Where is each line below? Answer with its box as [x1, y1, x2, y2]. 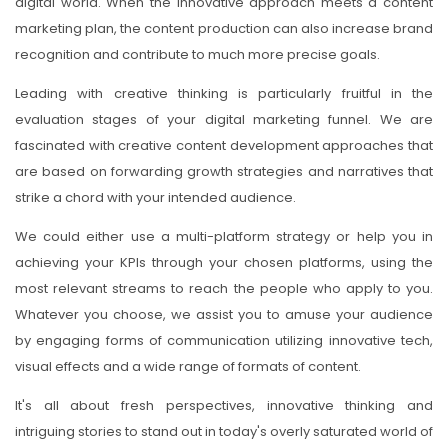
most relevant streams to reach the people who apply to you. [15, 279, 433, 298]
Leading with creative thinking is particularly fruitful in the [15, 84, 433, 103]
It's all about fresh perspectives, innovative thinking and [15, 396, 433, 415]
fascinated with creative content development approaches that [15, 136, 433, 155]
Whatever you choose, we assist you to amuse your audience [15, 305, 433, 324]
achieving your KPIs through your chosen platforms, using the [15, 253, 433, 272]
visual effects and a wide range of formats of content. [15, 357, 361, 376]
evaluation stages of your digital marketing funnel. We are [15, 110, 433, 129]
